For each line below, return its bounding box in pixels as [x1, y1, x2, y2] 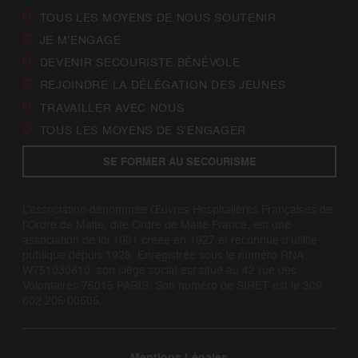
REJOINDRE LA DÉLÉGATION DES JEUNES [39, 77, 286, 93]
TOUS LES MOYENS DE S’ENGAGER [39, 121, 247, 137]
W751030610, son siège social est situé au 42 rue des [22, 261, 296, 277]
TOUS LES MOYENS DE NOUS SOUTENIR [39, 9, 276, 25]
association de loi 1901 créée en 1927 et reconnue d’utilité [22, 231, 317, 247]
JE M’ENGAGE [39, 31, 121, 47]
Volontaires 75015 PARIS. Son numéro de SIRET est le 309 [22, 276, 322, 292]
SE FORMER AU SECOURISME [102, 153, 256, 169]
